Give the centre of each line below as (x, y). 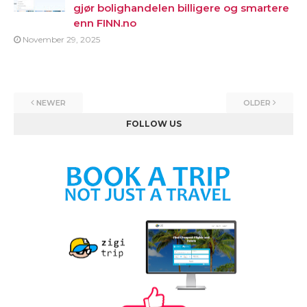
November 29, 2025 (61, 39)
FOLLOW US (153, 124)
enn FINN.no (105, 23)
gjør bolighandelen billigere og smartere (181, 8)
